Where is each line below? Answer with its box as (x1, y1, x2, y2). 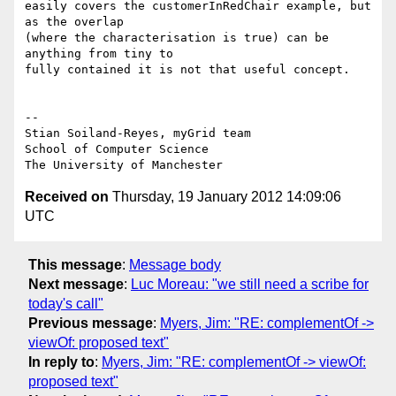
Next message (28, 276, 124, 292)
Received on (25, 189, 109, 205)
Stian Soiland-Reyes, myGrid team (25, 126, 251, 141)
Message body (129, 256, 221, 272)
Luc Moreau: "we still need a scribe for (131, 276, 369, 292)
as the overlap (25, 15, 124, 29)
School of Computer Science (25, 142, 209, 156)
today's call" (28, 295, 103, 311)
